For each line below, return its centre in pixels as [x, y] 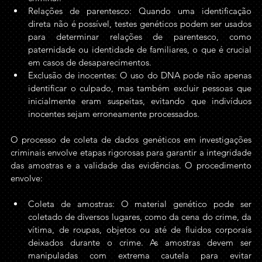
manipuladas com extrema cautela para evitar [140, 255]
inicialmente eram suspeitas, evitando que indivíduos [140, 101]
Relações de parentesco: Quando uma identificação [140, 11]
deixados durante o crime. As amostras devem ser [140, 242]
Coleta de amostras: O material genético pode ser [140, 204]
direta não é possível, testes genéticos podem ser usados [140, 24]
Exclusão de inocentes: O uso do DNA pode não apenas [140, 75]
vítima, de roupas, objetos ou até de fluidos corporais [140, 230]
